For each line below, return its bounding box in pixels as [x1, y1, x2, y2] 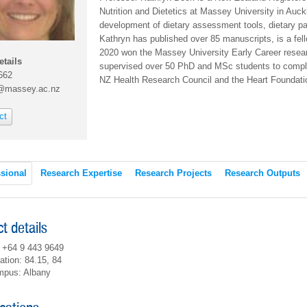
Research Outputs [225, 168, 300, 178]
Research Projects [135, 168, 212, 178]
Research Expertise [40, 168, 122, 178]
